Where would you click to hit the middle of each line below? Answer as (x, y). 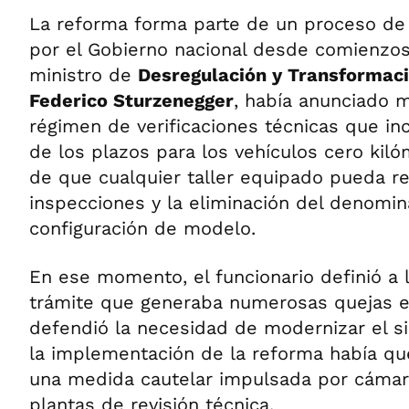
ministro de (84, 74)
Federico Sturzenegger (131, 100)
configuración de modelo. (142, 228)
